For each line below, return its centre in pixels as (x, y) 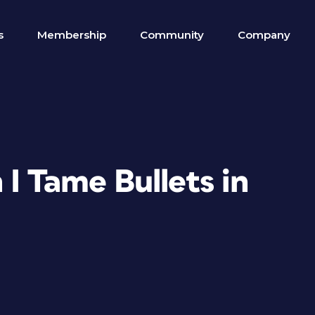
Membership (72, 35)
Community (172, 35)
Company (264, 35)
